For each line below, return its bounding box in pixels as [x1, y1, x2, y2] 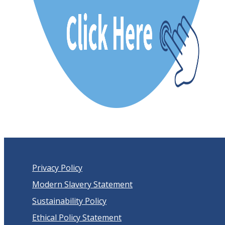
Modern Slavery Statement [32, 179, 133, 190]
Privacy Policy [32, 162, 83, 174]
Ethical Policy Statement [32, 212, 122, 223]
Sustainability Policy [32, 195, 107, 207]
